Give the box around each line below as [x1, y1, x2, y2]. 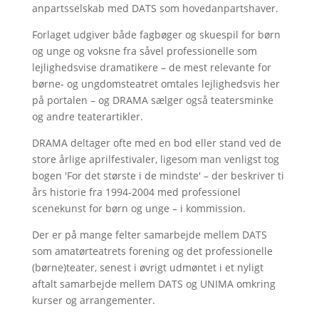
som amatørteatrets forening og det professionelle [31, 244, 273, 258]
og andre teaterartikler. [31, 110, 149, 124]
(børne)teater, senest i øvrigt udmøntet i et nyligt [31, 261, 263, 275]
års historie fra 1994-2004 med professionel [31, 185, 241, 199]
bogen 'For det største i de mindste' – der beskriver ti [31, 169, 284, 183]
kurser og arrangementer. [31, 293, 155, 308]
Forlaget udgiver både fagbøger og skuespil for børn [31, 28, 281, 42]
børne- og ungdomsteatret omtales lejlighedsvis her [31, 77, 280, 91]
